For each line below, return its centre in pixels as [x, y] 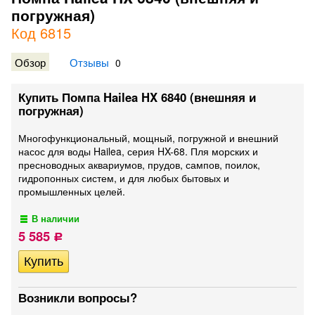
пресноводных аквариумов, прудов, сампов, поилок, [139, 165]
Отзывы [89, 62]
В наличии [56, 219]
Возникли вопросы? [78, 297]
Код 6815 [41, 33]
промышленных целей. [72, 191]
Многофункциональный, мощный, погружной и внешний [148, 138]
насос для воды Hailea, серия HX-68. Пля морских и [138, 151]
